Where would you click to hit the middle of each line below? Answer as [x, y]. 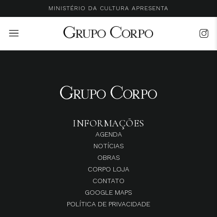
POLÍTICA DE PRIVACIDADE [108, 204]
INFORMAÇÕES [108, 123]
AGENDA [108, 134]
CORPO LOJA [108, 169]
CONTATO [108, 180]
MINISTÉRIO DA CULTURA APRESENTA [108, 8]
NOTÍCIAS [108, 146]
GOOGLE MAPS [108, 192]
